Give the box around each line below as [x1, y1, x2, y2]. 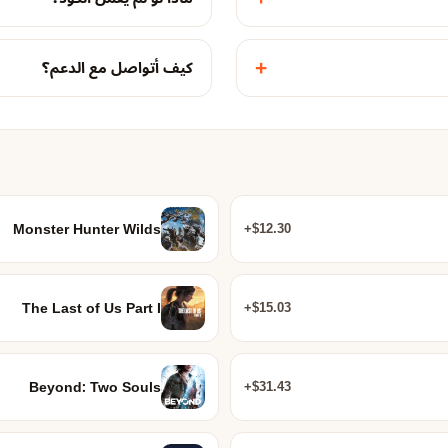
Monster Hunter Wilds [12, 214, 161, 244]
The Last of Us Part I [21, 293, 161, 323]
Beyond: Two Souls [28, 372, 161, 402]
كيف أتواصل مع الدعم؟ [42, 52, 193, 84]
